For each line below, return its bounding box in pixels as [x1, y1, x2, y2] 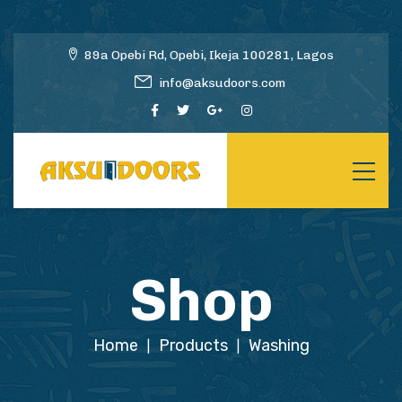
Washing [248, 336, 310, 355]
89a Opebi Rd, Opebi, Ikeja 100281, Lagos [83, 48, 334, 63]
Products [158, 336, 228, 355]
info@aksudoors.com [159, 75, 285, 91]
